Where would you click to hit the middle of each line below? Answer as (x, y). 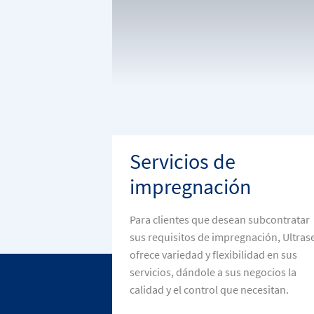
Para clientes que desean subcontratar (220, 219)
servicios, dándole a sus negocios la (213, 272)
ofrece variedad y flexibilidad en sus (213, 254)
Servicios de (183, 161)
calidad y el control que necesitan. (209, 289)
